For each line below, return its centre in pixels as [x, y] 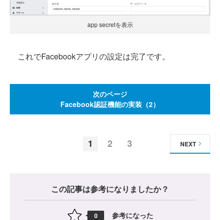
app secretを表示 [110, 24]
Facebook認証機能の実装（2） [110, 104]
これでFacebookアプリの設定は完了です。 [90, 56]
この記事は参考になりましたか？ [110, 189]
